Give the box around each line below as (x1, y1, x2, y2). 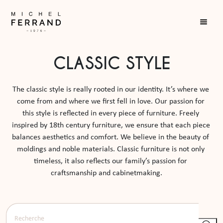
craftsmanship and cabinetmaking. (51, 169, 172, 177)
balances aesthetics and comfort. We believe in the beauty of (12, 133, 209, 141)
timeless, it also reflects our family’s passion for (34, 157, 187, 165)
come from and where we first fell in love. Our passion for (16, 98, 205, 106)
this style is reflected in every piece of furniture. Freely (22, 110, 199, 117)
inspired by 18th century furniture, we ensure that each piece (12, 121, 210, 129)
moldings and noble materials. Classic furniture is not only (16, 145, 205, 153)
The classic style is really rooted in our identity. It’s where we (12, 86, 209, 94)
